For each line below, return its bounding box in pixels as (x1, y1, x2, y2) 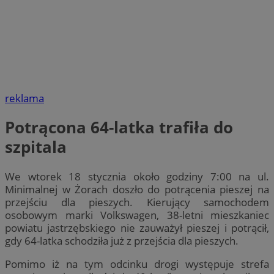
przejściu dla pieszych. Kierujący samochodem (5, 194, 269, 209)
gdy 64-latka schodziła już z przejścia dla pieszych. (5, 233, 239, 248)
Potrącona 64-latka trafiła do (5, 116, 233, 139)
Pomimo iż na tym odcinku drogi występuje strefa (5, 256, 269, 271)
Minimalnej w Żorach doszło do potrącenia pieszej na (5, 182, 269, 196)
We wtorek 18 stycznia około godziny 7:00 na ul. (5, 169, 269, 183)
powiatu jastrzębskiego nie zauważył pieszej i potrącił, (5, 220, 269, 235)
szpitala (5, 136, 67, 158)
